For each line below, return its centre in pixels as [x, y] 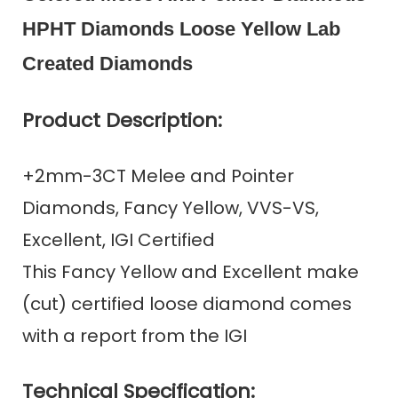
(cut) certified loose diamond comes [187, 303]
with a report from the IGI [135, 335]
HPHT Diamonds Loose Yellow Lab [181, 28]
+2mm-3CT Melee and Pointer [158, 175]
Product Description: [122, 120]
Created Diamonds [107, 63]
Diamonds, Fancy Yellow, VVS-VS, [171, 207]
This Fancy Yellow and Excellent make [191, 271]
